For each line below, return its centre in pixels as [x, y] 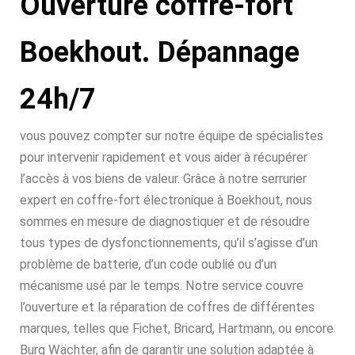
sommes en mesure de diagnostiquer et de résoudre [165, 221]
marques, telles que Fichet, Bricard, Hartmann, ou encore [177, 328]
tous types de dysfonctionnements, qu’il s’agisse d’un [169, 243]
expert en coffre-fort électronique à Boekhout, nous [166, 200]
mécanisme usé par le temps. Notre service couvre [162, 286]
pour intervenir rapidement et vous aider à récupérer [164, 157]
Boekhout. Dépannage [160, 52]
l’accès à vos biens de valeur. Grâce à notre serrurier [163, 179]
